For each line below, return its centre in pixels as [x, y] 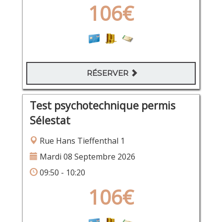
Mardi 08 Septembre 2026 [86, 156]
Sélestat [50, 120]
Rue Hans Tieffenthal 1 [81, 140]
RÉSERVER [109, 73]
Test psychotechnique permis [102, 105]
